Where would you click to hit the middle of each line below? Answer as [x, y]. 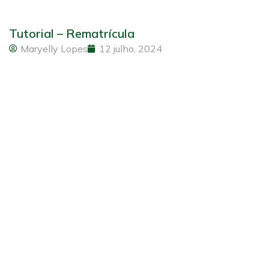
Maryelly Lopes [54, 48]
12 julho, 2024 [131, 48]
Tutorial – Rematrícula [72, 33]
